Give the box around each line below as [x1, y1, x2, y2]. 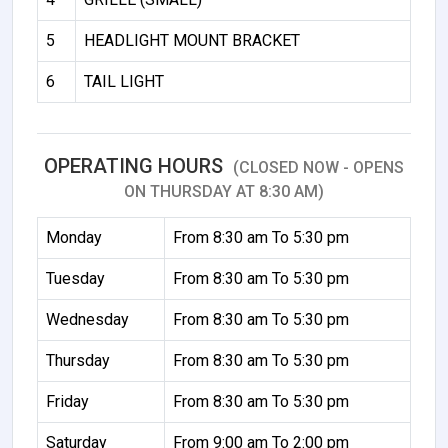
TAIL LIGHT [84, 71, 164, 91]
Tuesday [46, 268, 105, 288]
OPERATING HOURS [44, 153, 228, 178]
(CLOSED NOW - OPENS [233, 157, 404, 177]
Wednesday [46, 309, 129, 329]
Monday [46, 227, 102, 247]
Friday [46, 391, 89, 411]
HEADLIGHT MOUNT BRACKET [84, 30, 300, 50]
